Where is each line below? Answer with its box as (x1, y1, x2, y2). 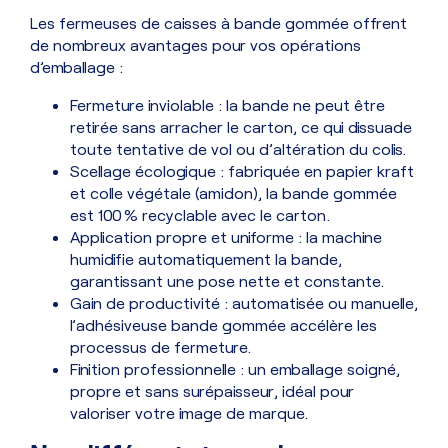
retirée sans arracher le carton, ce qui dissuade (70, 117, 412, 137)
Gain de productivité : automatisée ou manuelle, (70, 293, 418, 313)
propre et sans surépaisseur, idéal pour (70, 381, 354, 401)
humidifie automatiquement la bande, (70, 249, 342, 269)
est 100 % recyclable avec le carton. (70, 205, 330, 225)
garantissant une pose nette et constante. (70, 271, 384, 291)
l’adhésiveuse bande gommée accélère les (70, 315, 377, 335)
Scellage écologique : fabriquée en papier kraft (70, 161, 414, 181)
